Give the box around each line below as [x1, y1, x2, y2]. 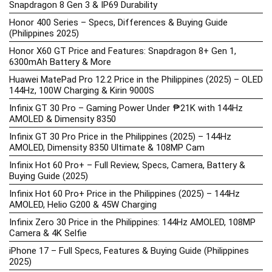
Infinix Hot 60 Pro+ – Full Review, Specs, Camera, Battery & [9, 160, 245, 171]
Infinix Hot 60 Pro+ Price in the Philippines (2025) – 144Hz [9, 188, 240, 200]
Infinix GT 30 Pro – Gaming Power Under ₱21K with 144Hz [9, 103, 243, 114]
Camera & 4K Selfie [9, 228, 87, 239]
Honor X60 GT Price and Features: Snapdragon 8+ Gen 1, [9, 46, 236, 57]
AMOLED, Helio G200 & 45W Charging [9, 199, 157, 211]
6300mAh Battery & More [9, 56, 111, 68]
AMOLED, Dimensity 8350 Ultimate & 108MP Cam [9, 142, 205, 154]
